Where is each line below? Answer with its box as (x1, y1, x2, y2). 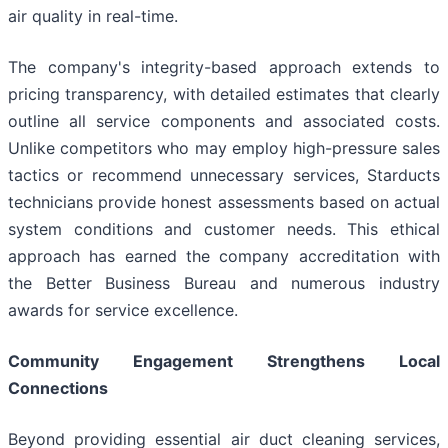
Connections (8, 378, 108, 399)
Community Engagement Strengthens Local (8, 351, 440, 372)
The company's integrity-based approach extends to (8, 57, 440, 78)
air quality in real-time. (8, 6, 178, 27)
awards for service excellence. (8, 300, 238, 321)
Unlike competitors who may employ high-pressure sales (8, 138, 440, 159)
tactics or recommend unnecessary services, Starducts (8, 165, 440, 186)
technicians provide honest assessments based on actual (8, 192, 440, 213)
